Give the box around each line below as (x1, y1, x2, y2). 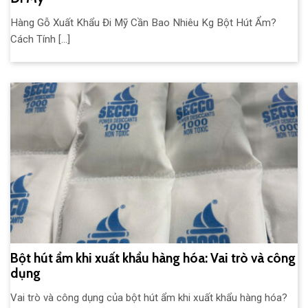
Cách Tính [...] (10, 33, 70, 46)
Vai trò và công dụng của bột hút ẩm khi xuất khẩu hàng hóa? (10, 291, 287, 304)
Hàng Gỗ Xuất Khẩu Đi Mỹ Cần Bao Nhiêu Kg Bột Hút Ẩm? (10, 16, 276, 30)
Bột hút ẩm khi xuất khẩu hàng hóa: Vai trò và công (10, 250, 296, 267)
